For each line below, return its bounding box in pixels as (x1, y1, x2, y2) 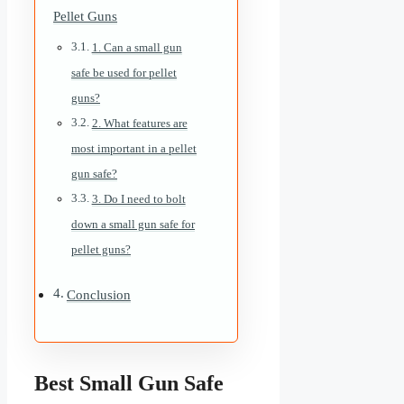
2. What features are (91, 115, 188, 130)
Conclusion (66, 287, 131, 302)
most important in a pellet (71, 141, 197, 155)
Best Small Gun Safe (34, 371, 224, 395)
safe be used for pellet (71, 65, 177, 79)
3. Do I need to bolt (91, 191, 186, 206)
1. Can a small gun (91, 40, 182, 54)
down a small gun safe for (71, 216, 195, 231)
